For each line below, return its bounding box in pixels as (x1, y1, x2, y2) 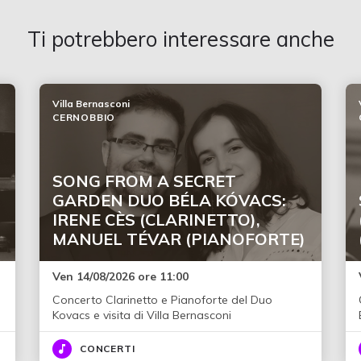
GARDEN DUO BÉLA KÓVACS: (52, 189, 286, 210)
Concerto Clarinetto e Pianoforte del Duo (52, 292, 272, 307)
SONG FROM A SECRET (52, 170, 236, 191)
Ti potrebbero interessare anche (27, 25, 334, 52)
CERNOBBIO (52, 110, 116, 123)
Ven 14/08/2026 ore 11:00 (52, 268, 189, 284)
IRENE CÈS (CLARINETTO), (52, 209, 260, 230)
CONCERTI (79, 342, 135, 355)
